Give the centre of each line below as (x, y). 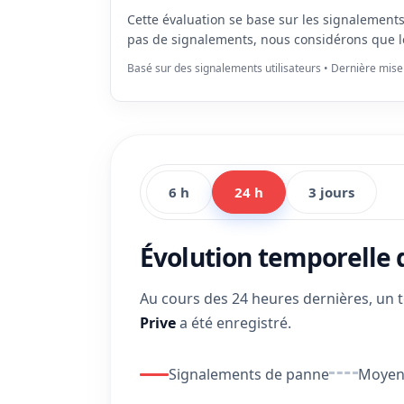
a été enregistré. (234, 323)
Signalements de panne (249, 374)
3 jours (331, 192)
